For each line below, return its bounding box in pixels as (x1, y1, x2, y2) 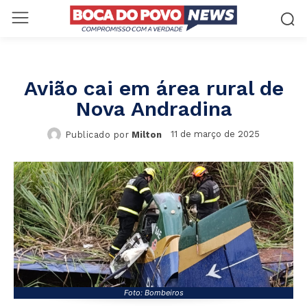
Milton (132, 129, 162, 140)
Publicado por (64, 129, 130, 140)
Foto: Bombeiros (123, 288, 184, 298)
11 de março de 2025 (171, 128, 260, 139)
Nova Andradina (75, 96, 232, 121)
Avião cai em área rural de (23, 75, 284, 100)
